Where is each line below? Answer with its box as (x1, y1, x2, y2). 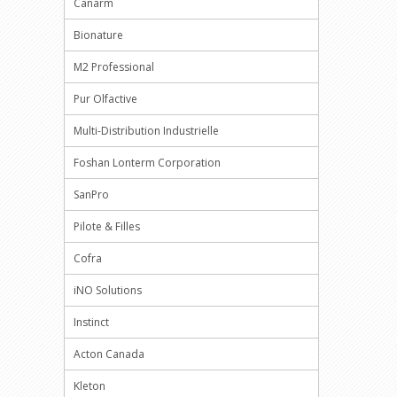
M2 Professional (74, 59, 154, 74)
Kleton (74, 378, 105, 393)
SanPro (74, 187, 109, 202)
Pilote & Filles (74, 219, 140, 234)
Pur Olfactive (74, 91, 137, 106)
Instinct (74, 315, 109, 330)
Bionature (74, 27, 123, 43)
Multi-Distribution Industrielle (74, 123, 219, 138)
